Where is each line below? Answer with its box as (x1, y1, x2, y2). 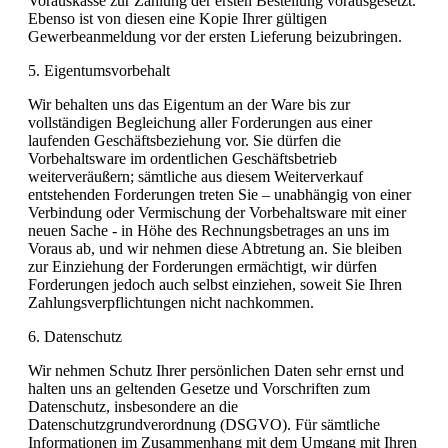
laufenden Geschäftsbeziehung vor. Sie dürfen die (28, 131, 341, 149)
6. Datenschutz (28, 327, 122, 345)
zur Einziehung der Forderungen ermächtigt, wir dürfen (28, 257, 377, 275)
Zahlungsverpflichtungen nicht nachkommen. (28, 293, 314, 311)
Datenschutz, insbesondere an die (28, 397, 238, 415)
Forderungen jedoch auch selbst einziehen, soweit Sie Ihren (28, 275, 402, 293)
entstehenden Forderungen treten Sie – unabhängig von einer (28, 185, 411, 203)
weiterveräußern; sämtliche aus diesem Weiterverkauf (28, 167, 363, 185)
